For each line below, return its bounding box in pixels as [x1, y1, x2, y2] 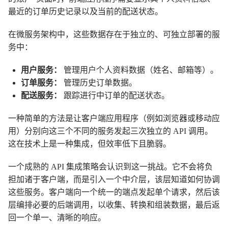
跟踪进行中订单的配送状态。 [62, 91, 169, 100]
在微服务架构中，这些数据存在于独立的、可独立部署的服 [8, 30, 220, 39]
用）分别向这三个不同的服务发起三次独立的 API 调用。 [8, 127, 213, 135]
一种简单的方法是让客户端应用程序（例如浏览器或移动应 [8, 114, 220, 123]
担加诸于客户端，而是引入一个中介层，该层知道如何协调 [8, 175, 220, 184]
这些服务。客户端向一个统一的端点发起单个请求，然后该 [8, 188, 220, 196]
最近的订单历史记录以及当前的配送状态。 [8, 7, 163, 16]
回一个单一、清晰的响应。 [8, 213, 106, 222]
